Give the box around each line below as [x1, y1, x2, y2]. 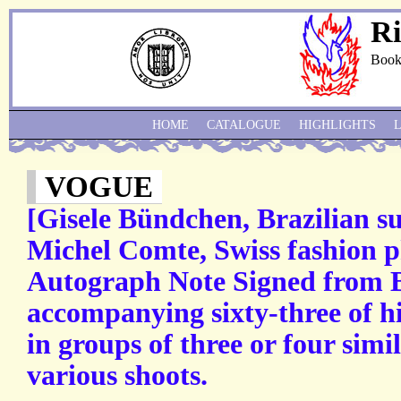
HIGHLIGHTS [299, 118, 376, 132]
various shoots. [27, 360, 208, 392]
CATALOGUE [207, 118, 281, 132]
